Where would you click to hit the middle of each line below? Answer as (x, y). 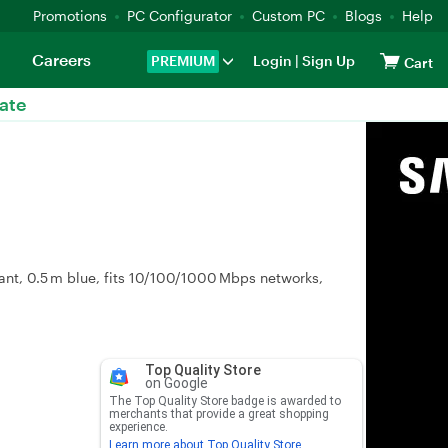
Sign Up (327, 60)
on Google (176, 383)
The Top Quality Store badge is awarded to (224, 401)
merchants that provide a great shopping (218, 414)
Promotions (70, 15)
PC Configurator (179, 15)
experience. (138, 427)
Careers (61, 59)
